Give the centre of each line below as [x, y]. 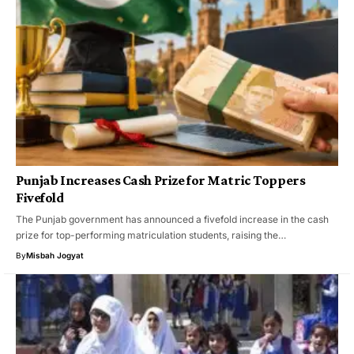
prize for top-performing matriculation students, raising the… [151, 235]
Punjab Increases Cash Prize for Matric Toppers [161, 181]
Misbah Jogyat [55, 256]
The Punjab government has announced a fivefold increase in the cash [172, 220]
